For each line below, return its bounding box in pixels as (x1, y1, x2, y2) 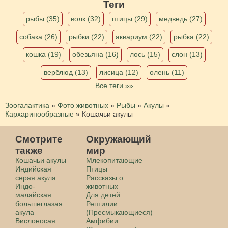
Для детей (86, 190, 121, 199)
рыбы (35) (25, 14, 60, 23)
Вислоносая (15, 216, 55, 225)
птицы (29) (111, 14, 148, 23)
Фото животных (58, 101, 108, 109)
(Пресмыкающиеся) (86, 208, 153, 216)
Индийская (15, 164, 51, 173)
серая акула (15, 173, 56, 182)
